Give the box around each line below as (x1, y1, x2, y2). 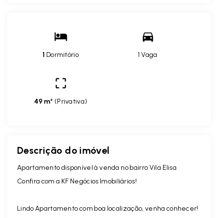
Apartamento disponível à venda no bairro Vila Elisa (17, 163, 177, 172)
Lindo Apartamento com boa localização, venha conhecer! (17, 204, 199, 213)
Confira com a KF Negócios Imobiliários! (17, 177, 137, 185)
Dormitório (45, 50, 79, 59)
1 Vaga (138, 50, 158, 59)
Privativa (57, 97, 85, 106)
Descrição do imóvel (17, 144, 110, 156)
